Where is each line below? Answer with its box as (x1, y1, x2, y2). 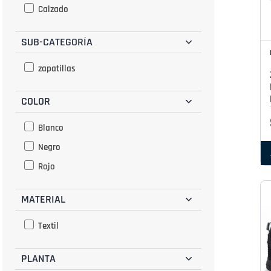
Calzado (38, 3, 68, 15)
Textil (38, 220, 59, 232)
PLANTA (21, 251, 56, 266)
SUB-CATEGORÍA (21, 34, 93, 49)
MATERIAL (21, 192, 65, 206)
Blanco (38, 122, 64, 134)
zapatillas (38, 62, 76, 74)
